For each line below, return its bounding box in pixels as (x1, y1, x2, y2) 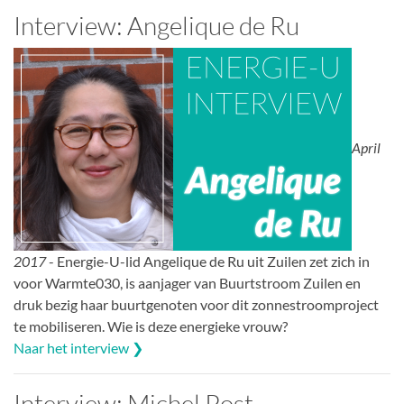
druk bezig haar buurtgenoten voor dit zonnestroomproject (14, 296, 379, 313)
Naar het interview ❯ (14, 339, 143, 356)
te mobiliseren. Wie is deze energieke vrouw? (14, 317, 288, 335)
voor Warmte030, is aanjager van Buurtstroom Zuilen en (14, 274, 361, 291)
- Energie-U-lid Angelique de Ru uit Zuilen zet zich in (46, 252, 370, 270)
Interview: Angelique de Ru (14, 10, 299, 41)
